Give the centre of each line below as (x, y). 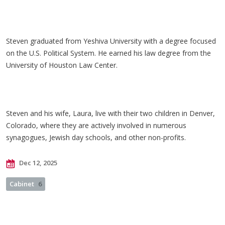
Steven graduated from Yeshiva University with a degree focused (111, 41)
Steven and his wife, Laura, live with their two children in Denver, (110, 113)
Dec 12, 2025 (37, 163)
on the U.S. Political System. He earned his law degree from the (108, 53)
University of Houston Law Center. (65, 65)
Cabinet (22, 184)
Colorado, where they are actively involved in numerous (96, 125)
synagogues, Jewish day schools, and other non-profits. (97, 137)
